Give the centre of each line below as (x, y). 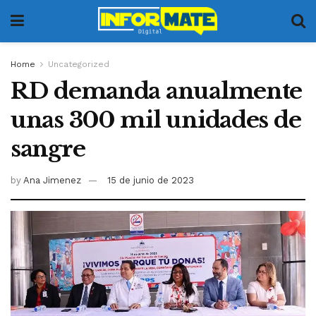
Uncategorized (79, 64)
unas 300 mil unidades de (156, 120)
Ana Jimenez (52, 180)
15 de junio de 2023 (151, 180)
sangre (48, 149)
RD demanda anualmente (157, 91)
